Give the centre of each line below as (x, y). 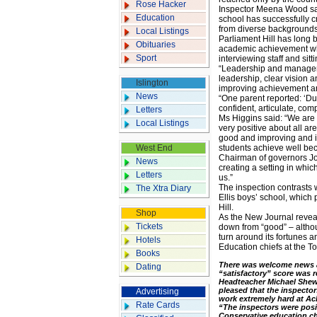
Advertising (157, 292)
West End (154, 148)
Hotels (148, 240)
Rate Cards (158, 305)
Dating (149, 267)
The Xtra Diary (163, 188)
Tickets (149, 226)
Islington (152, 83)
